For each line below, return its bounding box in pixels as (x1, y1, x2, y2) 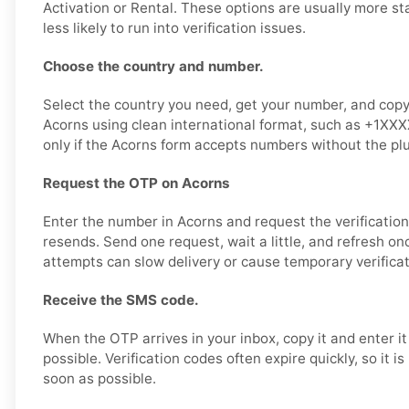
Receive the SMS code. (43, 291, 199, 309)
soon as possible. (43, 370, 156, 388)
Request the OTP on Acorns (43, 174, 230, 193)
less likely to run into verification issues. (43, 19, 306, 37)
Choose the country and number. (43, 58, 264, 76)
